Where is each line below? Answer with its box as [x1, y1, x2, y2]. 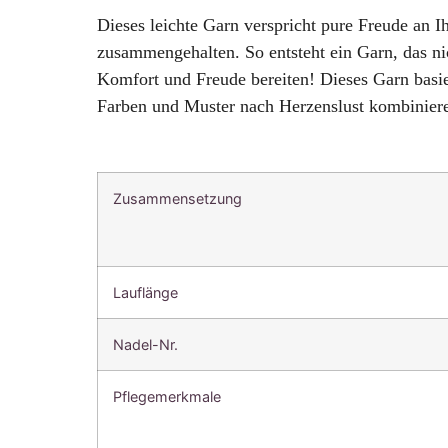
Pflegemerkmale [113, 388, 222, 406]
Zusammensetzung [113, 190, 243, 208]
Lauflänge [113, 284, 179, 302]
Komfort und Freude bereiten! [97, 68, 316, 89]
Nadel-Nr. [113, 336, 179, 354]
